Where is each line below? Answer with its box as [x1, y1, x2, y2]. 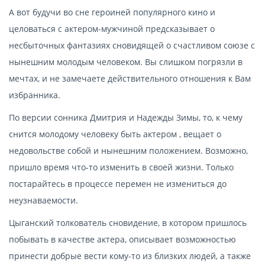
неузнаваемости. [9, 194, 78, 206]
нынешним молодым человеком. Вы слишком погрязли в [9, 56, 243, 67]
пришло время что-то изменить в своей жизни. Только [9, 161, 234, 173]
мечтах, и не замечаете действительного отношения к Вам [9, 72, 251, 84]
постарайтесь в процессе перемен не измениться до [9, 177, 227, 189]
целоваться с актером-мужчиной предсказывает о [9, 22, 215, 34]
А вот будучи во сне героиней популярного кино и [9, 6, 215, 18]
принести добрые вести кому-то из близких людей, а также [9, 250, 251, 261]
